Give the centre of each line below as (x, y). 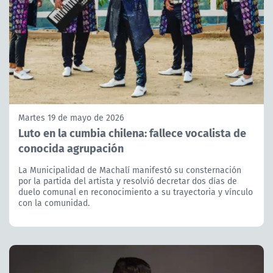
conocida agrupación (71, 147)
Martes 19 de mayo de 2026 (71, 117)
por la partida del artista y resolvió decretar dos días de (128, 181)
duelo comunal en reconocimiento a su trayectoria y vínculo (136, 192)
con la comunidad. (54, 203)
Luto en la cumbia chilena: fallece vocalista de (132, 132)
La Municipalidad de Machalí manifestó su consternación (130, 170)
